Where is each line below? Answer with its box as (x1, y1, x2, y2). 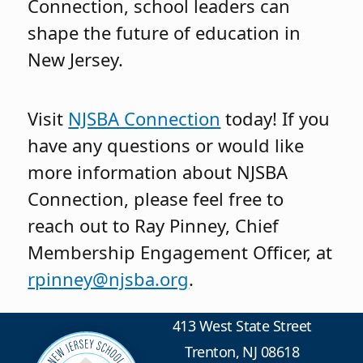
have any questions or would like (28, 133, 305, 158)
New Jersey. (28, 46, 124, 71)
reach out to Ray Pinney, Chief (28, 213, 280, 238)
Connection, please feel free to (28, 186, 284, 211)
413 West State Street (172, 315, 312, 335)
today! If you (220, 106, 331, 131)
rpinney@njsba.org (28, 267, 190, 292)
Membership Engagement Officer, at (28, 240, 333, 265)
